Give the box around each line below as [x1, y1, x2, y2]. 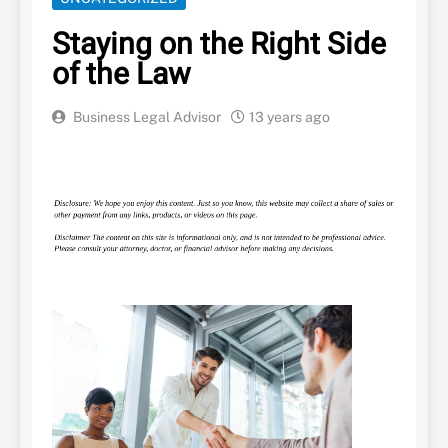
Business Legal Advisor [73, 109, 221, 126]
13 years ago [249, 109, 330, 126]
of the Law [52, 53, 191, 98]
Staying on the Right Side [52, 23, 386, 68]
